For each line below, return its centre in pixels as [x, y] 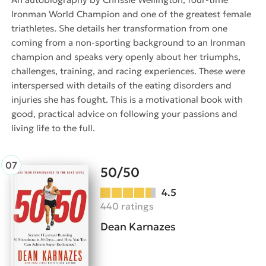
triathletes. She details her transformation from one [119, 28]
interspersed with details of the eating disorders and [121, 85]
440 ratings [127, 206]
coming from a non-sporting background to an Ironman [128, 43]
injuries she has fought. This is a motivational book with [127, 100]
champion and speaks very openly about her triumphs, [126, 57]
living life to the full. [53, 128]
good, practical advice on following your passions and [124, 114]
